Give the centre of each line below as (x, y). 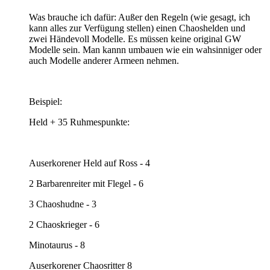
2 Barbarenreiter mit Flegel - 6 (86, 183)
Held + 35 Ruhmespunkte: (79, 122)
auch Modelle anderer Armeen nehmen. (104, 60)
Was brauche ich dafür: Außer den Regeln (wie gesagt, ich (140, 17)
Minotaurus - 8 (57, 245)
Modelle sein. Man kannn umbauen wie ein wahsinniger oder (145, 49)
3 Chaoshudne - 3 (63, 204)
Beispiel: (46, 101)
